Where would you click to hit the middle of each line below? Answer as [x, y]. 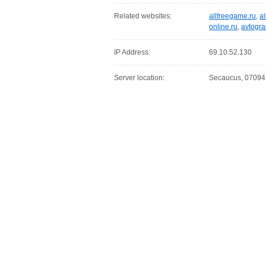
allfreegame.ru [232, 16]
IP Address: [132, 52]
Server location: [139, 78]
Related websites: [143, 16]
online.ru [223, 27]
